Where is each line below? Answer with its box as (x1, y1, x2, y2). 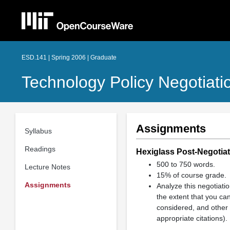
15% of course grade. (156, 171, 226, 179)
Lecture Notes (24, 162, 70, 171)
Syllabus (24, 126, 52, 135)
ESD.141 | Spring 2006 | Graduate (22, 54, 117, 61)
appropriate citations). (156, 214, 227, 222)
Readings (24, 144, 55, 153)
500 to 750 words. (156, 160, 215, 168)
